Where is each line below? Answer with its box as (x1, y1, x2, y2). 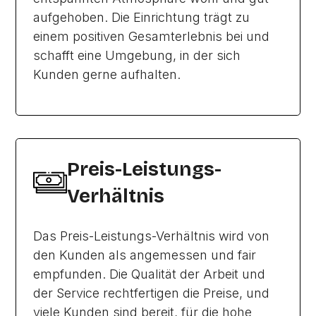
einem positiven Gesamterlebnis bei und (33, 29, 270, 44)
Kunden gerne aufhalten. (33, 67, 181, 82)
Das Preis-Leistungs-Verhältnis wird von (33, 229, 271, 243)
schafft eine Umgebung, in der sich (33, 48, 241, 63)
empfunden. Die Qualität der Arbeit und (33, 267, 266, 281)
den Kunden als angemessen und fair (33, 248, 257, 262)
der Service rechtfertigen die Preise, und (33, 286, 270, 300)
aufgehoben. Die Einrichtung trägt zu (33, 10, 250, 25)
